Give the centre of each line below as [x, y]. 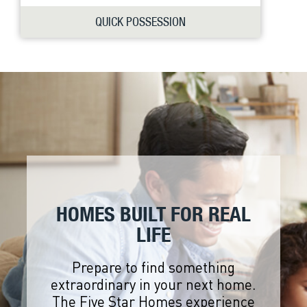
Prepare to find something [153, 267]
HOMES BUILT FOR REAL [153, 213]
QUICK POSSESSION [140, 21]
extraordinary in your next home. [153, 284]
